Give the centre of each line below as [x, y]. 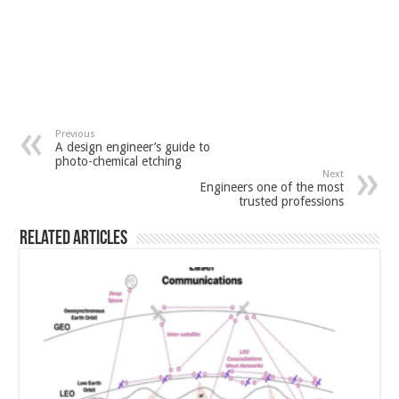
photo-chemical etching [119, 162]
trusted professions [291, 202]
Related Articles [74, 240]
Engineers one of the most [271, 187]
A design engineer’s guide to [133, 147]
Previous [76, 134]
